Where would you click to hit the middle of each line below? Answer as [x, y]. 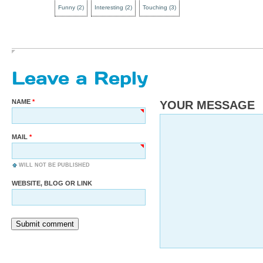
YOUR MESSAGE [207, 105]
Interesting [109, 7]
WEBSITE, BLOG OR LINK [52, 183]
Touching [155, 7]
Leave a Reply [80, 77]
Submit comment [45, 224]
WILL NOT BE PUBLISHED [54, 165]
